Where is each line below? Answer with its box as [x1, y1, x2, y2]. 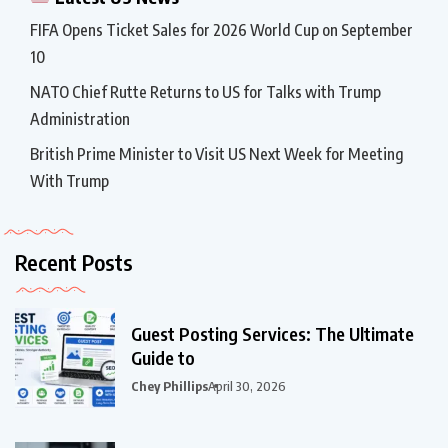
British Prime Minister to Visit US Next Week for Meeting [30, 143, 404, 164]
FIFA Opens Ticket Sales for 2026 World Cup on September [30, 19, 413, 40]
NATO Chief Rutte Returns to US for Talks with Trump [30, 81, 381, 102]
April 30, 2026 [208, 377, 286, 394]
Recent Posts [15, 247, 133, 276]
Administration [30, 108, 130, 129]
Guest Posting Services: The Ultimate [131, 321, 414, 345]
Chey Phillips [131, 377, 208, 394]
